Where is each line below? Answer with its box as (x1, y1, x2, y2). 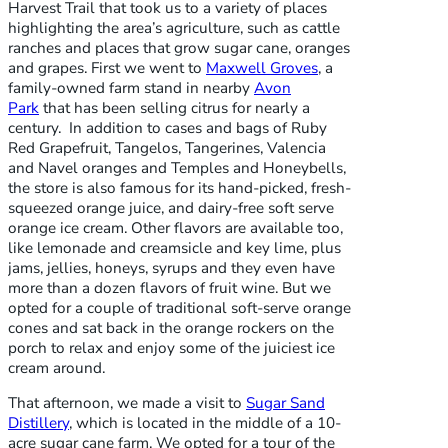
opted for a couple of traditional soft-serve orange (8, 297, 351, 318)
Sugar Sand (246, 393, 325, 413)
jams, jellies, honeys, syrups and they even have (8, 257, 335, 278)
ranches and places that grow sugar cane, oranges (8, 37, 350, 58)
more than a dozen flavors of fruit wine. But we (8, 277, 331, 298)
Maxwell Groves (206, 57, 318, 78)
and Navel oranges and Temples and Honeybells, (8, 157, 346, 178)
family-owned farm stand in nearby (8, 77, 254, 98)
